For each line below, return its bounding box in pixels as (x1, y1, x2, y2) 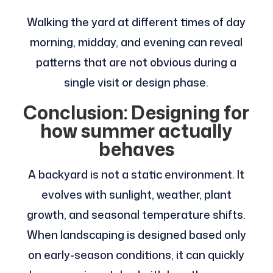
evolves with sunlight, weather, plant (41, 186, 232, 203)
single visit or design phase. (64, 74, 209, 91)
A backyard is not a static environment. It (28, 166, 245, 183)
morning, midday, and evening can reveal (30, 34, 243, 51)
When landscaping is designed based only (26, 227, 246, 243)
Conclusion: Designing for (23, 99, 250, 126)
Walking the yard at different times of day (27, 14, 246, 30)
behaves (98, 136, 174, 163)
